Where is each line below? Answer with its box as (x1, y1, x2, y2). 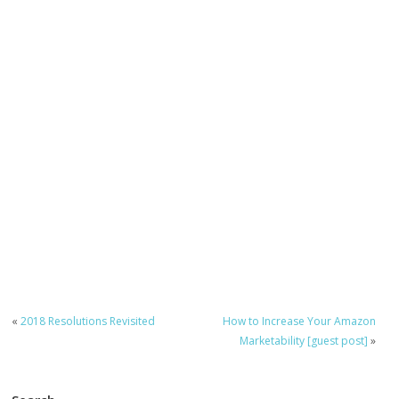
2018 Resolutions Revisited (20, 313, 156, 329)
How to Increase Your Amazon (222, 313, 376, 329)
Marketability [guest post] (239, 332, 368, 348)
